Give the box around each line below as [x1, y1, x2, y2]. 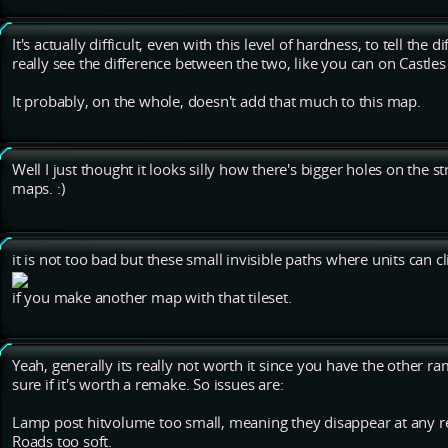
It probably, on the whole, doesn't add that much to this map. [12, 92, 421, 112]
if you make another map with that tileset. [12, 288, 292, 308]
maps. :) [12, 179, 65, 199]
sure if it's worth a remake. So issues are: [12, 375, 284, 395]
